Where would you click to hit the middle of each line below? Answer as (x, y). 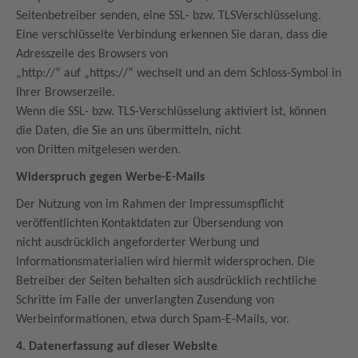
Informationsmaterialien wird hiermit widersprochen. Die (167, 262)
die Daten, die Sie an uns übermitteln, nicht (130, 131)
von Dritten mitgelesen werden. (100, 150)
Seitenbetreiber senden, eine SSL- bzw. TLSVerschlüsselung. (169, 16)
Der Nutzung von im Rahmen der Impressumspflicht (150, 205)
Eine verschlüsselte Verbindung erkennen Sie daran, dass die (172, 35)
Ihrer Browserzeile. (67, 93)
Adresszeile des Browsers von (93, 54)
